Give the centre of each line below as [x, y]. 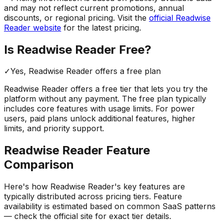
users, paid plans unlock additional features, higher [100, 119]
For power [175, 109]
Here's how [27, 187]
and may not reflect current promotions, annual [94, 8]
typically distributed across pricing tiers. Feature [93, 197]
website [46, 27]
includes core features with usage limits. [78, 109]
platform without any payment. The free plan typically [105, 99]
